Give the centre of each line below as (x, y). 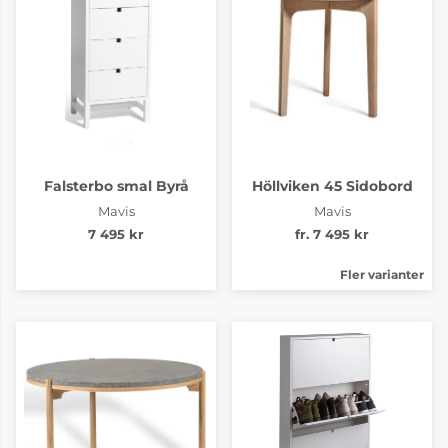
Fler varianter (382, 274)
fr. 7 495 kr (332, 234)
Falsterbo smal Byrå (116, 185)
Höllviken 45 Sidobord (332, 185)
